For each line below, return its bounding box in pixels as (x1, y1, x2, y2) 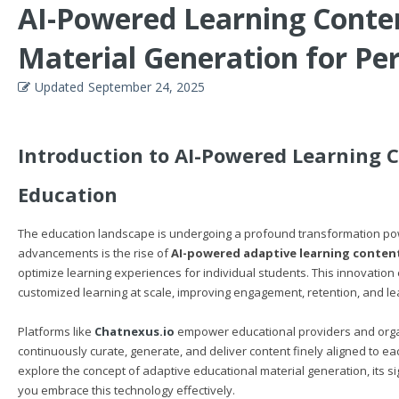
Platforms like (18, 323, 94, 339)
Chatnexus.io (94, 323, 175, 339)
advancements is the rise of (18, 245, 171, 261)
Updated (35, 78, 84, 95)
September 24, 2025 (88, 78, 205, 95)
